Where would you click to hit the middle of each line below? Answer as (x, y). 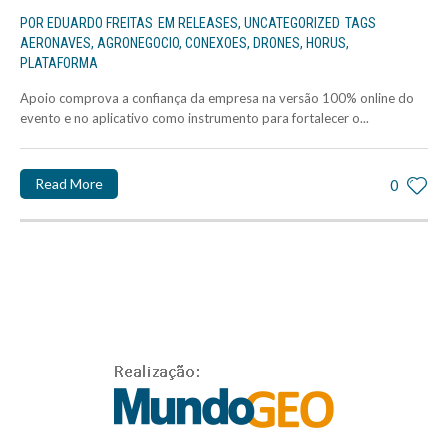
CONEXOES (216, 43)
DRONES (276, 43)
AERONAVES (55, 43)
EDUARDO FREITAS (100, 23)
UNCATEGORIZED (292, 23)
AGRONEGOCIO (138, 43)
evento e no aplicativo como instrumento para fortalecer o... (194, 118)
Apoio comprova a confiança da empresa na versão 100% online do (217, 98)
